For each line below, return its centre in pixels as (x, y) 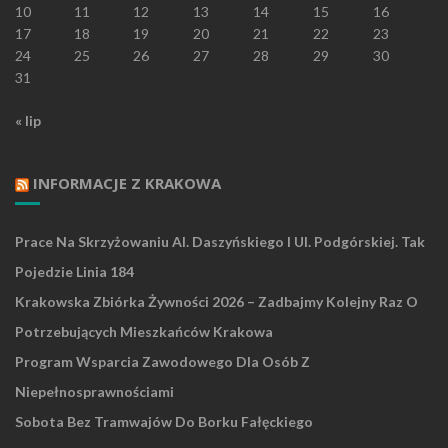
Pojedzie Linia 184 (74, 272)
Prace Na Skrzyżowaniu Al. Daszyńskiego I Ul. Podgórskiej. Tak (220, 242)
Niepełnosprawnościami (94, 392)
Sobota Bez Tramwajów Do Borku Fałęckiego (164, 422)
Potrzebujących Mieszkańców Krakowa (144, 332)
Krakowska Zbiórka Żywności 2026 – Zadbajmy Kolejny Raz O (216, 302)
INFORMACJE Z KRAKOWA (127, 183)
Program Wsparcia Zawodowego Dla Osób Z (162, 362)
